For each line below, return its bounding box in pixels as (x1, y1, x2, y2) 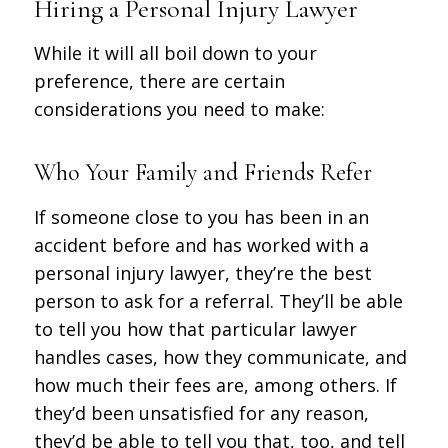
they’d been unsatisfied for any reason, (33, 400, 369, 425)
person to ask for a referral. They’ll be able (33, 288, 403, 313)
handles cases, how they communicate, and (33, 344, 407, 369)
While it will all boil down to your (33, 41, 317, 66)
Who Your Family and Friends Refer (33, 158, 372, 188)
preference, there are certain (33, 69, 285, 94)
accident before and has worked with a (33, 232, 369, 257)
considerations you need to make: (33, 97, 330, 122)
